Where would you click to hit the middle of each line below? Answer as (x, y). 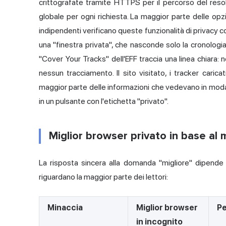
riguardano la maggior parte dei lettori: (103, 177)
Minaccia (65, 208)
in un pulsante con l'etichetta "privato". (104, 101)
